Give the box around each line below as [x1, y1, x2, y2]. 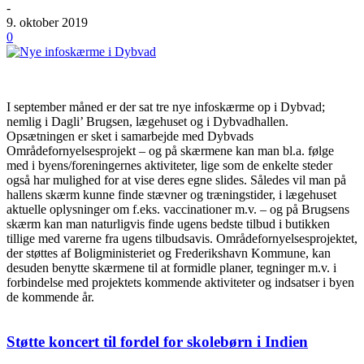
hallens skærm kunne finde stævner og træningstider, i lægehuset [6, 188, 336, 202]
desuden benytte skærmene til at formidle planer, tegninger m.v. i [6, 261, 336, 275]
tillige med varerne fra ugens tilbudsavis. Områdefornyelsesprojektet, [6, 232, 357, 246]
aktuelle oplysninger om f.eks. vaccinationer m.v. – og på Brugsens [6, 202, 349, 217]
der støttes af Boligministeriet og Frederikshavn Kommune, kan [6, 246, 331, 261]
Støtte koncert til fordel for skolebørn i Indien [6, 332, 308, 350]
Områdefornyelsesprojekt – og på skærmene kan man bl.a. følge [6, 144, 334, 158]
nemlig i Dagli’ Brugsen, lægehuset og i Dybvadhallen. [6, 115, 288, 129]
